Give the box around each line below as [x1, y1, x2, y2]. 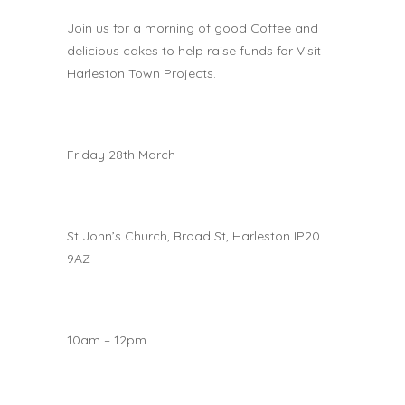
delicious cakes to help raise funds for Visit [67, 42, 321, 59]
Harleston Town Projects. [67, 65, 216, 81]
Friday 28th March [67, 146, 175, 163]
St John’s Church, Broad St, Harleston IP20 [67, 228, 320, 244]
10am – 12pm [67, 332, 146, 348]
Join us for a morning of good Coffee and [67, 20, 318, 36]
